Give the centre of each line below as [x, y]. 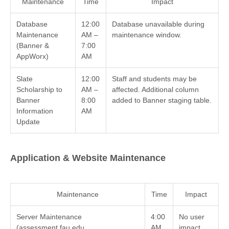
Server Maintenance [49, 216]
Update [28, 122]
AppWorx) [33, 56]
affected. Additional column [156, 90]
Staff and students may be [155, 79]
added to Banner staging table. [162, 100]
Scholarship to [40, 90]
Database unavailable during [158, 24]
